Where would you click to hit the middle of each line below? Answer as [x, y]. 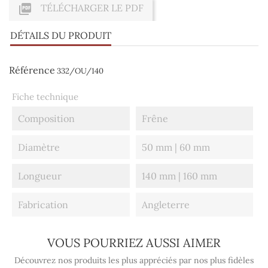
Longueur [40, 176]
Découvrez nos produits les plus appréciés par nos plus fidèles [134, 261]
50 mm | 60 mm [176, 147]
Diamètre [39, 147]
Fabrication [43, 205]
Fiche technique [45, 97]
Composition [46, 119]
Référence [32, 70]
